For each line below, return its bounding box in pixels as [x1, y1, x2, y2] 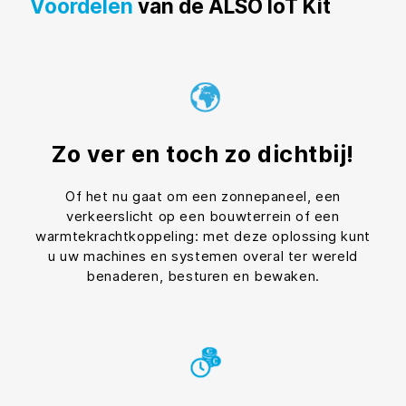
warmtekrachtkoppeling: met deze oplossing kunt [35, 227, 371, 245]
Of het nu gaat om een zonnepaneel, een [65, 187, 341, 205]
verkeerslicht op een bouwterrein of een [66, 207, 340, 225]
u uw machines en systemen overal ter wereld [48, 246, 358, 265]
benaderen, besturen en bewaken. [86, 266, 320, 285]
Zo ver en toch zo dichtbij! [52, 140, 354, 168]
